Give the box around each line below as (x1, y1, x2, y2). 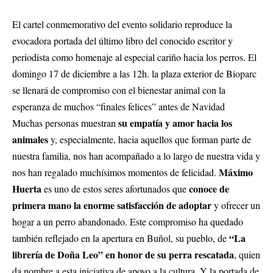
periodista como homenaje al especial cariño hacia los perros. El (12, 50, 257, 63)
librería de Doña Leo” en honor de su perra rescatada (12, 247, 234, 261)
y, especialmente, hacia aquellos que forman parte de (48, 132, 251, 146)
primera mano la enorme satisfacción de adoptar (12, 197, 211, 212)
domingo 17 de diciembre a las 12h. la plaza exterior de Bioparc (12, 66, 257, 80)
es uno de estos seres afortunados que (41, 182, 189, 195)
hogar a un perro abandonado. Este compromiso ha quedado (12, 214, 243, 228)
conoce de (189, 181, 229, 196)
